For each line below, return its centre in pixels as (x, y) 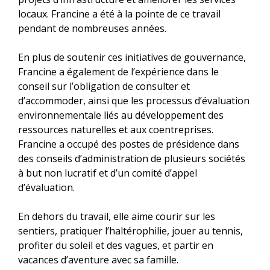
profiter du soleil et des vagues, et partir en (116, 245)
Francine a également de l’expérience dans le (118, 71)
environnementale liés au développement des (121, 115)
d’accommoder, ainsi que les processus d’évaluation (134, 100)
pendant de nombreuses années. (92, 28)
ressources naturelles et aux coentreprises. (116, 129)
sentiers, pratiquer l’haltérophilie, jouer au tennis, (130, 231)
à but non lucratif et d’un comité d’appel (108, 173)
